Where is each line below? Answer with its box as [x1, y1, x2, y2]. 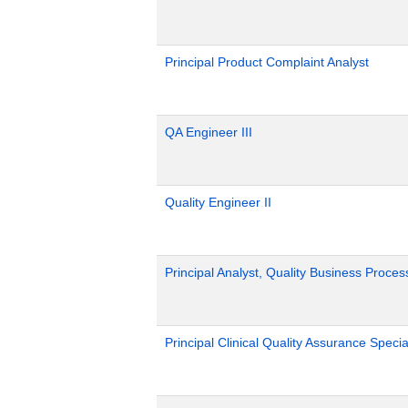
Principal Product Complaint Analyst [165, 55, 369, 69]
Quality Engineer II [165, 195, 271, 209]
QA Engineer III [165, 125, 252, 139]
